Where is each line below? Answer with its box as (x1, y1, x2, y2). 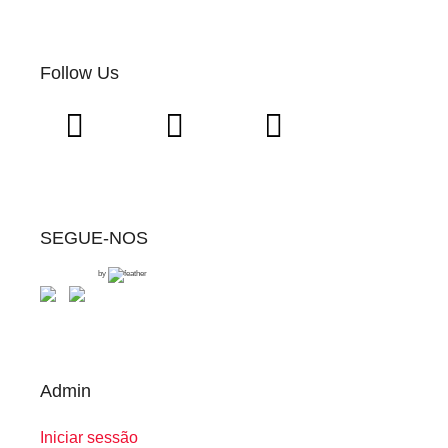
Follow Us (40, 63, 119, 84)
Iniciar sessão (40, 428, 138, 446)
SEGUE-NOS (40, 228, 148, 249)
